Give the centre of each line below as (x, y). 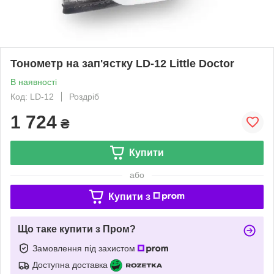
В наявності (34, 82)
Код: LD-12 (32, 96)
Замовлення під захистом (85, 248)
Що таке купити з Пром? (77, 229)
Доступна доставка (70, 265)
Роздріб (84, 96)
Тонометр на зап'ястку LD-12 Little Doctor (122, 63)
